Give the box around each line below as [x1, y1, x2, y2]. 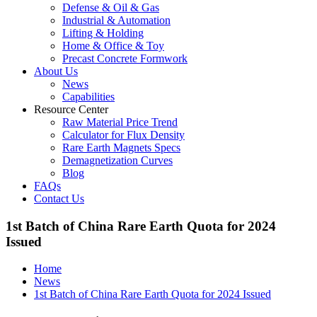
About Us [34, 65, 78, 77]
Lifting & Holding [62, 27, 144, 39]
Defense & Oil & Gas [62, 1, 159, 13]
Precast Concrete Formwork [62, 52, 188, 64]
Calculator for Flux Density [62, 129, 185, 141]
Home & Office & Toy [62, 40, 164, 52]
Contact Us [34, 192, 84, 204]
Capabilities [62, 91, 115, 103]
